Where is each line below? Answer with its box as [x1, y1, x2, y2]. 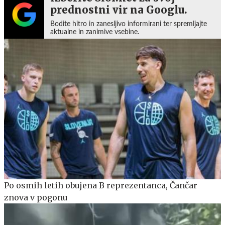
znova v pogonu [4, 192, 68, 203]
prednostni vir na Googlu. [50, 3, 187, 16]
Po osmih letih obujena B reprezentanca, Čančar [4, 180, 197, 191]
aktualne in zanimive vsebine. [50, 28, 139, 36]
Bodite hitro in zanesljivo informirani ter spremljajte [50, 20, 207, 28]
